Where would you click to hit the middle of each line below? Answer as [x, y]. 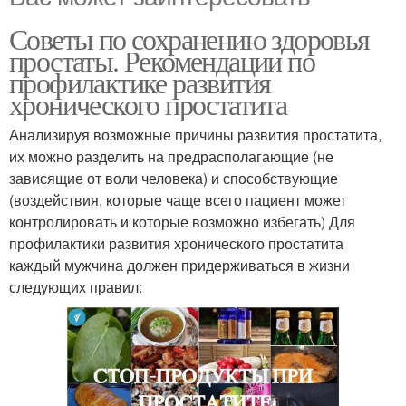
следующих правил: [76, 286]
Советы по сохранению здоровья [189, 38]
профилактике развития [140, 82]
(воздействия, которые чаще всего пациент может [178, 199]
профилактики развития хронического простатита [176, 243]
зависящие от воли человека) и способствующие [174, 178]
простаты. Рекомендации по [162, 60]
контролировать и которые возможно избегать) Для [182, 221]
